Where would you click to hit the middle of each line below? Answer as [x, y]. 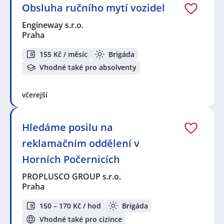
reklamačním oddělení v [81, 143]
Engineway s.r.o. [53, 25]
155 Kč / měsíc [63, 54]
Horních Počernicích [71, 159]
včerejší [35, 94]
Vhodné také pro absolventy [88, 67]
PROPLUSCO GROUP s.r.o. [72, 176]
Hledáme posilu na [67, 127]
